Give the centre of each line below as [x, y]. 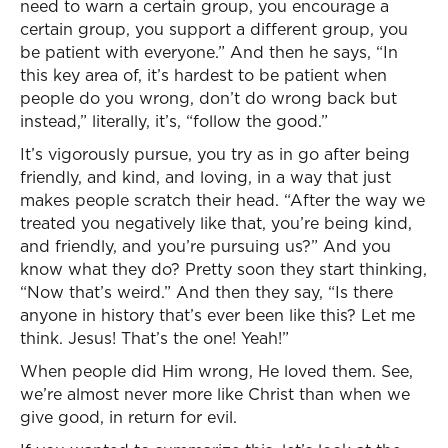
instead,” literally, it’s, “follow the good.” [174, 121]
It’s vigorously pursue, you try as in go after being [215, 154]
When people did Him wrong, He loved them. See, [216, 371]
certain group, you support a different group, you [214, 29]
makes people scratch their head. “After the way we [222, 200]
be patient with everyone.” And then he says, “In [209, 52]
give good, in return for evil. [128, 417]
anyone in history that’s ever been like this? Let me [217, 315]
